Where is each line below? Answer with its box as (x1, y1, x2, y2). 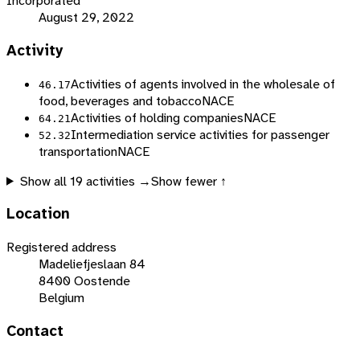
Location (6, 204, 70, 224)
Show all (19, 172, 70, 190)
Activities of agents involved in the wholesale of (71, 75, 335, 92)
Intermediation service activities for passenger (71, 125, 329, 143)
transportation (39, 142, 117, 160)
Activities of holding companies (71, 108, 243, 126)
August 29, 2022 (39, 9, 134, 27)
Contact (6, 321, 63, 341)
